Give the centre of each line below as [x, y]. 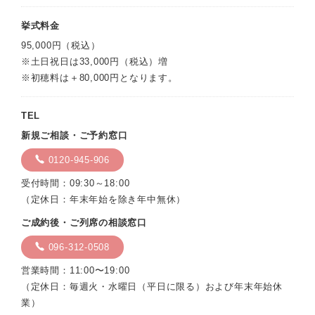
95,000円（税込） [60, 46]
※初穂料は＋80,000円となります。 [99, 78]
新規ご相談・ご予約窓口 [74, 136]
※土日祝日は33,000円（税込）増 [94, 62]
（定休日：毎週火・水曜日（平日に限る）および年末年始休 [152, 287]
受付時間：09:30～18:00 [75, 184]
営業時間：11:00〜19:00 [75, 271]
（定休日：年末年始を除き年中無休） [103, 200]
